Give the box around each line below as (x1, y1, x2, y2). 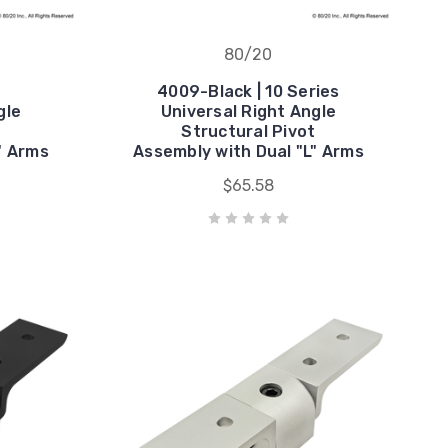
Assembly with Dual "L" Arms (133, 141, 364, 161)
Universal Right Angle (160, 101, 337, 121)
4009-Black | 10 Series (157, 81, 340, 101)
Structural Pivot (181, 121, 316, 141)
